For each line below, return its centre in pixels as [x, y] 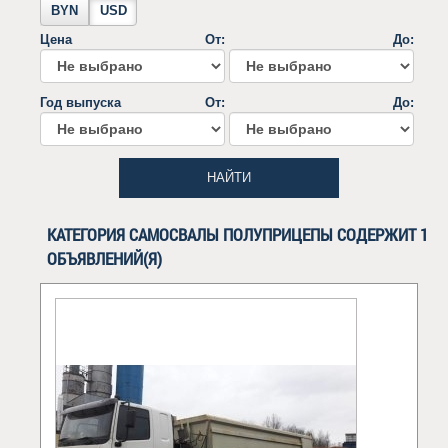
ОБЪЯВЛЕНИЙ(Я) [104, 258]
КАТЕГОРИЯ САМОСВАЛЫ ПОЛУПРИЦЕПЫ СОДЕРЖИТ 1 [237, 234]
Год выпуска [80, 103]
